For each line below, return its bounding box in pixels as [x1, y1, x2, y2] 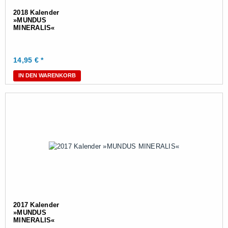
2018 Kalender [13, 9, 60, 16]
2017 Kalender [13, 201, 60, 209]
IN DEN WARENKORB [18, 72, 76, 78]
